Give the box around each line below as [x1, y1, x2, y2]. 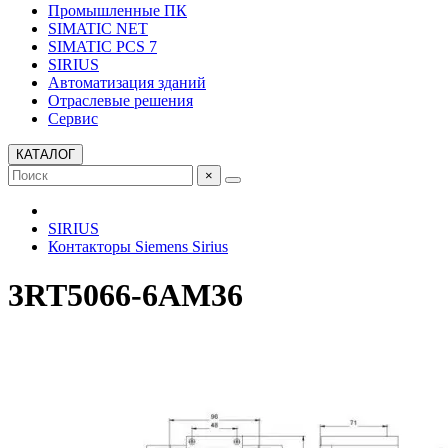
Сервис [48, 110, 98, 127]
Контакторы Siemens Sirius [48, 238, 228, 255]
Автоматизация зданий [48, 74, 206, 91]
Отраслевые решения [48, 92, 193, 109]
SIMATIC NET [48, 20, 148, 37]
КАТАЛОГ [16, 147, 75, 162]
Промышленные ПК [48, 2, 187, 19]
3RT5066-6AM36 [8, 277, 243, 314]
